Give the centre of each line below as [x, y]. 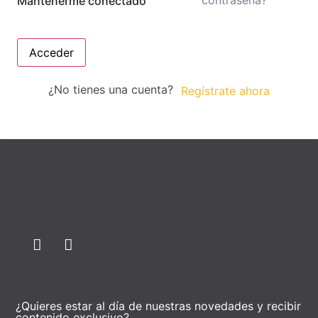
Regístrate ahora [225, 91]
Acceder [51, 53]
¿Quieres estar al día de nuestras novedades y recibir [159, 306]
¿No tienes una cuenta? [114, 90]
